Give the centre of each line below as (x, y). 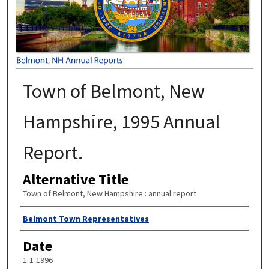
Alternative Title (75, 179)
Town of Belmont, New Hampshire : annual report (109, 193)
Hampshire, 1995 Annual (121, 122)
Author (41, 219)
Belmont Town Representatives (86, 219)
